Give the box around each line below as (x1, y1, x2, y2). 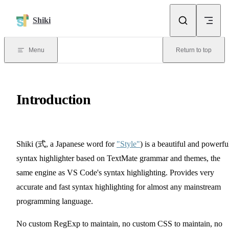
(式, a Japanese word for (35, 139, 117, 148)
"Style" (117, 139, 140, 148)
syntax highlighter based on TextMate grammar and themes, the (16, 153, 220, 163)
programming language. (16, 196, 93, 205)
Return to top (176, 47, 212, 54)
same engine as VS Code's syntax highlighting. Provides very (16, 168, 214, 177)
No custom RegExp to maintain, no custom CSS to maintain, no (16, 219, 222, 228)
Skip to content (12, 8, 52, 15)
